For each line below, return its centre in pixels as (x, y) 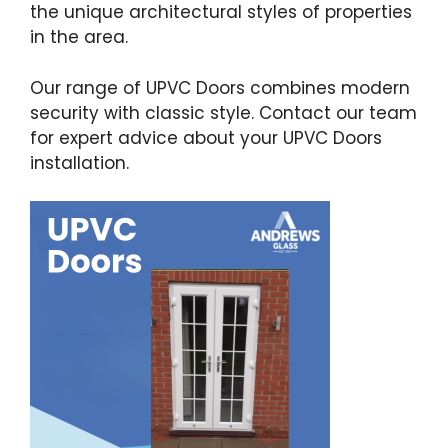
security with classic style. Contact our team (223, 112)
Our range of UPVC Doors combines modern (220, 87)
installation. (79, 162)
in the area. (79, 37)
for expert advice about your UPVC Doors (206, 137)
